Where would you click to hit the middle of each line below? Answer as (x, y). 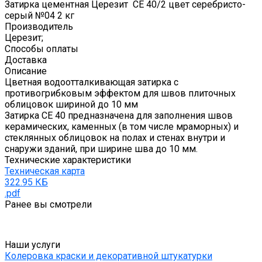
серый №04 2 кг (39, 16)
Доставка (26, 60)
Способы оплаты (42, 49)
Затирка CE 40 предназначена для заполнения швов (119, 116)
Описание (26, 71)
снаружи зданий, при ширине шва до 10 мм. (101, 149)
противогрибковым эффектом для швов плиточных (120, 94)
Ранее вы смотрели (48, 205)
